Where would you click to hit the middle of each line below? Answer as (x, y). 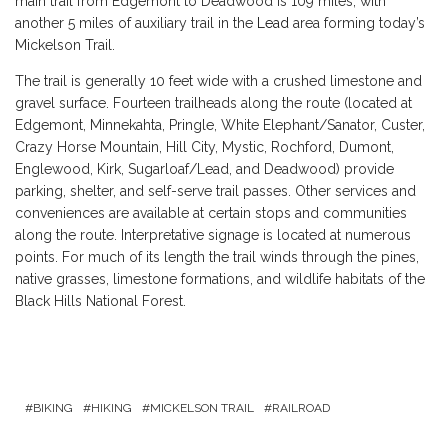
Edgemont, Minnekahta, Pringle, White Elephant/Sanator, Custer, (220, 124)
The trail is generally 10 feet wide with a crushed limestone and (218, 80)
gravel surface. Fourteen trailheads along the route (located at (213, 102)
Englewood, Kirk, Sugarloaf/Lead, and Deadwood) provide (204, 168)
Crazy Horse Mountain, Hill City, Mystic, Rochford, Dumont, (204, 146)
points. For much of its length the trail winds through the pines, (217, 256)
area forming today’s (357, 22)
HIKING (111, 407)
